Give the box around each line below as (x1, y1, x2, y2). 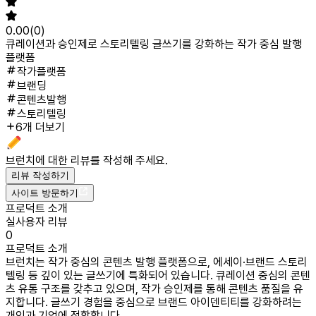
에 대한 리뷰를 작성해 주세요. (35, 154, 168, 167)
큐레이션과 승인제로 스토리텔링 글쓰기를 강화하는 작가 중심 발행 (6, 37, 302, 51)
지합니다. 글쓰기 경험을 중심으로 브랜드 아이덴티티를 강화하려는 (6, 296, 302, 309)
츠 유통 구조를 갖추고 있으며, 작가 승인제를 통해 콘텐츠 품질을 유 (6, 282, 303, 296)
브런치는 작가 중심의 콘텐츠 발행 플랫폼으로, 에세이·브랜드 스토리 (6, 255, 308, 269)
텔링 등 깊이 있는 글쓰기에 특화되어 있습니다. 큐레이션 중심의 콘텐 (6, 269, 310, 282)
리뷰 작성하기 (11, 170, 69, 181)
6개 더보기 (16, 121, 65, 134)
